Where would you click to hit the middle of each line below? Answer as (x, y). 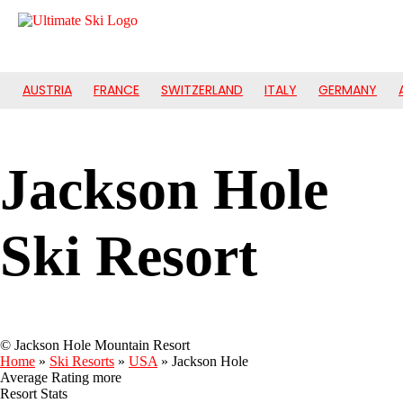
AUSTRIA (47, 90)
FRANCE (116, 90)
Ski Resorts (82, 362)
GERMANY (348, 90)
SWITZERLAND (202, 90)
